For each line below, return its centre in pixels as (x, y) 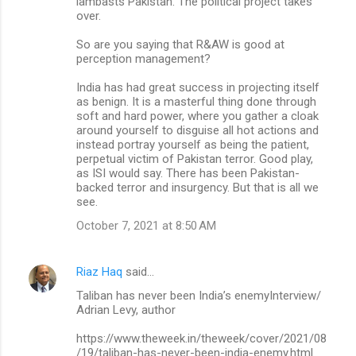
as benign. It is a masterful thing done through (196, 101)
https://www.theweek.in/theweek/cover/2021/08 (201, 338)
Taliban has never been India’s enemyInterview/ (199, 295)
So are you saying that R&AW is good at (180, 44)
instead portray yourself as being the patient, (193, 144)
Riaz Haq (99, 271)
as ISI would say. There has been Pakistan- (188, 173)
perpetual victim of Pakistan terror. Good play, (195, 159)
